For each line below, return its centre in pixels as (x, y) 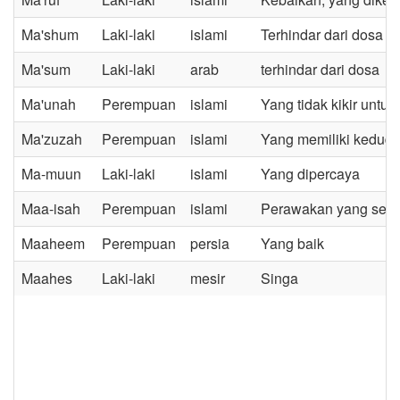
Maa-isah (51, 208)
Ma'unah (49, 104)
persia (210, 243)
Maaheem (53, 243)
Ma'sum (46, 69)
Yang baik (292, 243)
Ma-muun (51, 174)
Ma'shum (50, 34)
